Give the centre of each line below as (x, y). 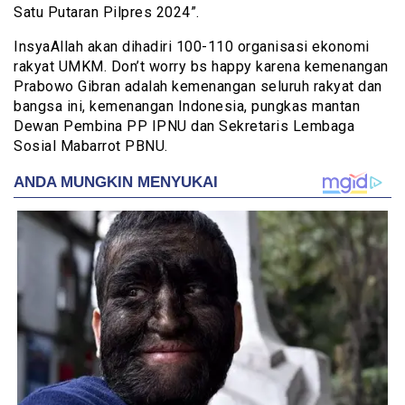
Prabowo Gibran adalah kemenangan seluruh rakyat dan (198, 86)
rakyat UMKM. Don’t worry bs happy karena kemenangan (201, 66)
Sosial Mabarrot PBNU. (91, 146)
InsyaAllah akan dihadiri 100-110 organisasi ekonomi (192, 46)
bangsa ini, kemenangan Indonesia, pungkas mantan (187, 106)
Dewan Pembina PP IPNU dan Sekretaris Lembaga (184, 126)
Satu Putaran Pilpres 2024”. (107, 12)
